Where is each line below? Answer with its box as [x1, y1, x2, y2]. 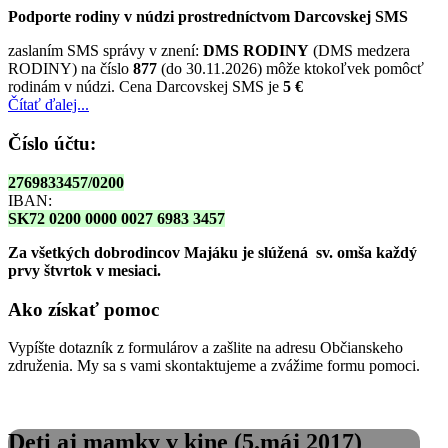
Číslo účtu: [8, 133, 96, 155]
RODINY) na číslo [8, 60, 133, 78]
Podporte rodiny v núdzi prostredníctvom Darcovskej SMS [8, 8, 408, 26]
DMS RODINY [203, 42, 309, 60]
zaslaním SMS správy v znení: [8, 42, 203, 60]
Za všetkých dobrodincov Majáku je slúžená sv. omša [8, 243, 376, 261]
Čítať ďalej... [8, 96, 89, 114]
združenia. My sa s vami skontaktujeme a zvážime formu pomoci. [8, 357, 420, 375]
